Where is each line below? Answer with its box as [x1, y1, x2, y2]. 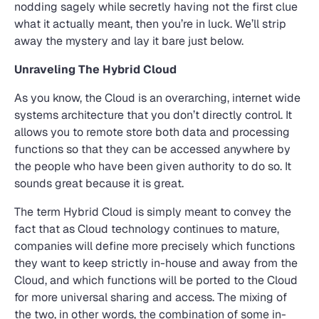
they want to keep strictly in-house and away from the [14, 256, 298, 271]
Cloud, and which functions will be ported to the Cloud [14, 273, 298, 288]
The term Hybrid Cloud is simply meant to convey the [14, 204, 291, 219]
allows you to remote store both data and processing [14, 125, 290, 140]
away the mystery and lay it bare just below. [14, 33, 244, 48]
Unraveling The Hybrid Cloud [14, 62, 177, 77]
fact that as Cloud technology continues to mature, [14, 221, 279, 236]
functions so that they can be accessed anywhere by [14, 142, 291, 157]
